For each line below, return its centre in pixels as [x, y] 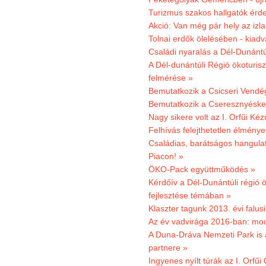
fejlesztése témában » [190, 195]
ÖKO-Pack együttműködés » [202, 169]
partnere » [168, 248]
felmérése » [171, 78]
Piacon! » [166, 156]
